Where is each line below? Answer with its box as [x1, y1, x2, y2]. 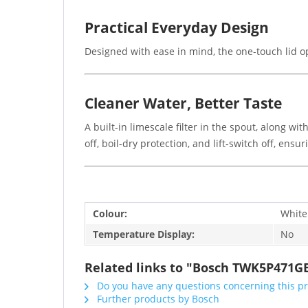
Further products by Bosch [94, 291, 219, 305]
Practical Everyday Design [85, 17, 269, 37]
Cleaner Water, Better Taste [85, 93, 282, 113]
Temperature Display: [93, 227, 195, 241]
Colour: [93, 206, 127, 220]
